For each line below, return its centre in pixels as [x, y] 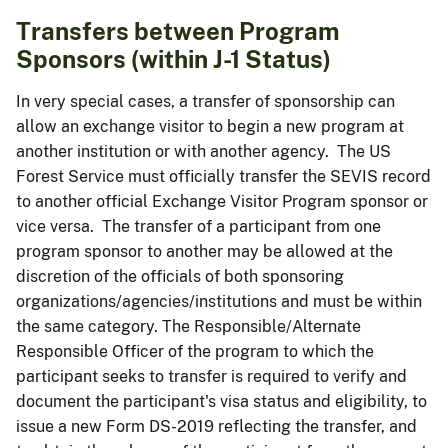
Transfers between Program [177, 30]
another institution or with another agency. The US [203, 151]
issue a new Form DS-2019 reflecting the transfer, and [216, 426]
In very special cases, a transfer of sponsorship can [205, 101]
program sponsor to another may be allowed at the [204, 251]
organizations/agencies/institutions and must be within [219, 301]
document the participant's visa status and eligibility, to [221, 401]
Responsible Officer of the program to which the [195, 351]
